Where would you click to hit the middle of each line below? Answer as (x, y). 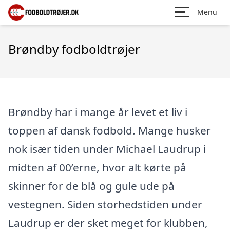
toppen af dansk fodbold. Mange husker (110, 130)
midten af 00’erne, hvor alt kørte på (97, 167)
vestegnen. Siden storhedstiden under (105, 204)
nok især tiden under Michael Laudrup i (107, 149)
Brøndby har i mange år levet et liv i (98, 112)
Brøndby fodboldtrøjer (74, 49)
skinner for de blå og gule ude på (91, 186)
